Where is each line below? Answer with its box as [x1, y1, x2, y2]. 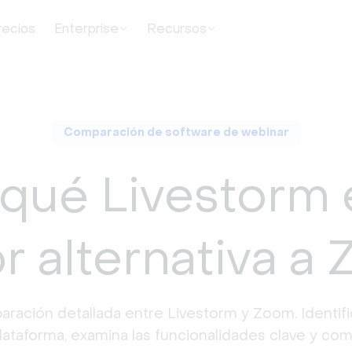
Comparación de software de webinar [63, 126, 289, 139]
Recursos [146, 20, 207, 36]
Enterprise [53, 20, 119, 36]
